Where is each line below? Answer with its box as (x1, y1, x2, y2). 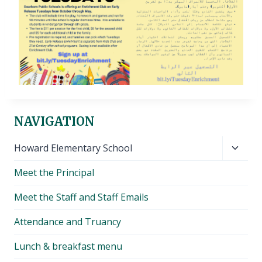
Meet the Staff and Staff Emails (14, 190, 149, 204)
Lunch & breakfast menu (14, 239, 122, 253)
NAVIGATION (14, 113, 95, 129)
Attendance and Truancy (14, 215, 121, 228)
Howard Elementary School (14, 141, 132, 154)
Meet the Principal (14, 166, 94, 179)
